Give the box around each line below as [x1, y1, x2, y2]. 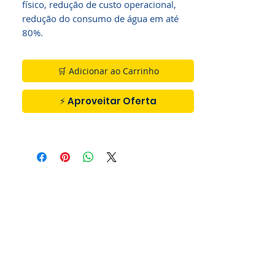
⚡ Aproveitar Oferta [60, 95, 157, 107]
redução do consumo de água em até [22, 12, 179, 25]
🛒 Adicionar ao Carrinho [57, 65, 159, 77]
